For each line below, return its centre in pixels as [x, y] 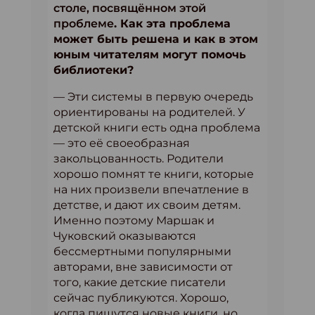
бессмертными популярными [142, 252]
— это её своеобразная [122, 143]
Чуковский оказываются [125, 236]
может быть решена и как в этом [156, 39]
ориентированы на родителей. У [149, 112]
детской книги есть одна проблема [157, 128]
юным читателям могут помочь [150, 55]
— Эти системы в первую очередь [153, 97]
